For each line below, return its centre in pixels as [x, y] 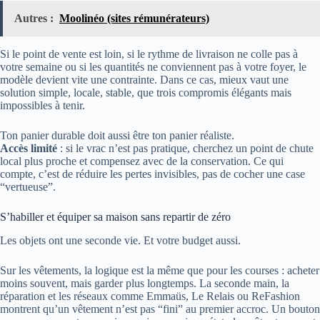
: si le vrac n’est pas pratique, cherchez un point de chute [185, 148]
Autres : [34, 18]
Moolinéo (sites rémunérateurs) [134, 18]
